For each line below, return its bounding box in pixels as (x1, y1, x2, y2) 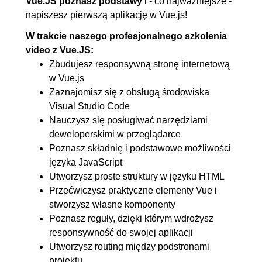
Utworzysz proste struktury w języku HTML (49, 171, 225, 181)
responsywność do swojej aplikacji (49, 227, 193, 237)
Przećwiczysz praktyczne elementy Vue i (49, 185, 217, 195)
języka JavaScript (49, 157, 122, 167)
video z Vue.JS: (26, 44, 94, 55)
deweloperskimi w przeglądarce (49, 129, 181, 139)
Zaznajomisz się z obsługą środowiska (49, 87, 209, 97)
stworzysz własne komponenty (49, 199, 175, 209)
